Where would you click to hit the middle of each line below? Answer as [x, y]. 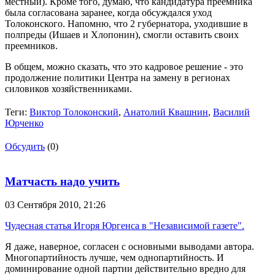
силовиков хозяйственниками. [68, 88]
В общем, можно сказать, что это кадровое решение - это [124, 66]
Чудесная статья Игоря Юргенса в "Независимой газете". [125, 226]
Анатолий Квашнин [166, 112]
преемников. [31, 45]
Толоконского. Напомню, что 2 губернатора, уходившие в [126, 23]
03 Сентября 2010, [44, 205]
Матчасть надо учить [62, 181]
